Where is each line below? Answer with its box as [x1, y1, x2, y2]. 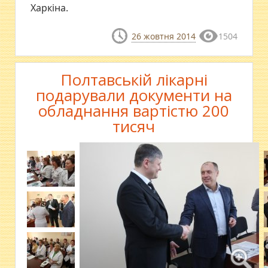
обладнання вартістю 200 [38, 100, 230, 121]
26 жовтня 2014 [131, 30, 196, 42]
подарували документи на [35, 84, 232, 106]
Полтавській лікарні [60, 69, 208, 90]
